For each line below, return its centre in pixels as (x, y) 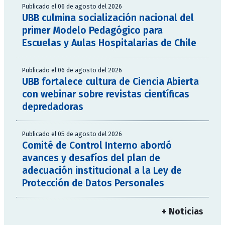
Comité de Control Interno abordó (97, 146)
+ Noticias (182, 212)
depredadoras (53, 107)
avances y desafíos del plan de (91, 158)
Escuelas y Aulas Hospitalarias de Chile (109, 43)
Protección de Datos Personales (93, 183)
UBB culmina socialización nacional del (108, 18)
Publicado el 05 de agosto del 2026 (72, 134)
